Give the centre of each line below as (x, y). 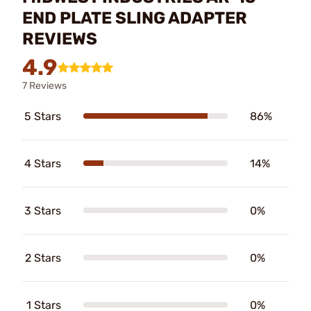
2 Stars (43, 258)
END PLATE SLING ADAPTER (135, 18)
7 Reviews (44, 85)
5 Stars (43, 116)
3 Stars (43, 210)
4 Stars (43, 163)
